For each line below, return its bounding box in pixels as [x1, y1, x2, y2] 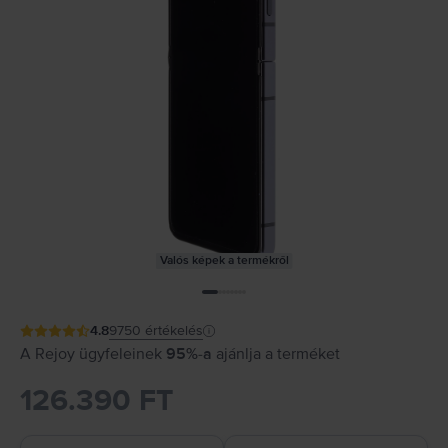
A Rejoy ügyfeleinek [20, 344, 166, 364]
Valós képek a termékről [159, 253, 289, 268]
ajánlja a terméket [216, 344, 340, 364]
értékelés [145, 322, 203, 339]
